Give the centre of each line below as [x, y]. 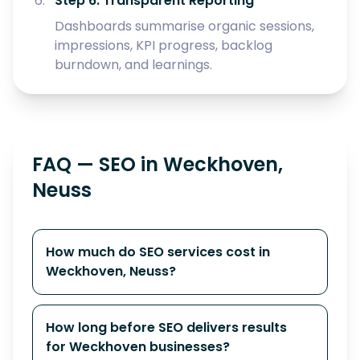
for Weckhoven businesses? [138, 347]
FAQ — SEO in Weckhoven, [157, 164]
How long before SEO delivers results [166, 327]
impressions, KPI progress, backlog [164, 45]
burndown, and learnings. [133, 65]
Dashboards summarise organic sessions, [184, 26]
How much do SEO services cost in [158, 252]
